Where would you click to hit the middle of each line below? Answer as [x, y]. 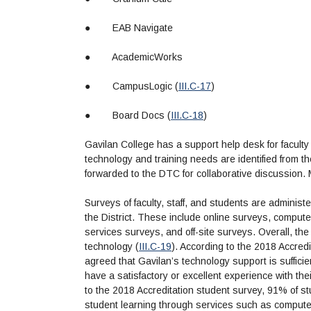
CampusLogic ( [145, 86]
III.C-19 [155, 247]
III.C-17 [195, 86]
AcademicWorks [147, 57]
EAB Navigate [143, 28]
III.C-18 [187, 116]
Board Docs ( [142, 116]
